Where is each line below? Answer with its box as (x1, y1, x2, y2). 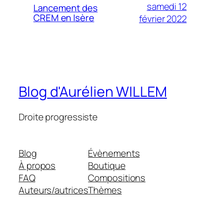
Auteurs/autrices (19, 183, 88, 196)
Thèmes (88, 183, 122, 196)
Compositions (88, 171, 146, 184)
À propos (19, 159, 56, 172)
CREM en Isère (33, 11, 94, 24)
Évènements (88, 146, 140, 160)
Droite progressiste (19, 110, 98, 124)
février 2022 (139, 12, 187, 25)
